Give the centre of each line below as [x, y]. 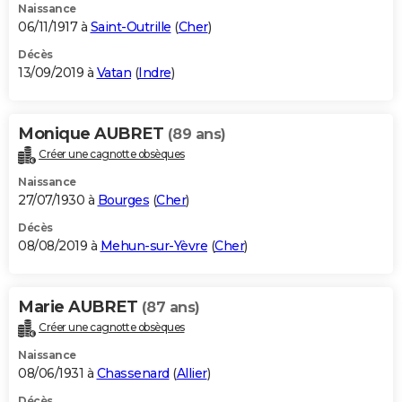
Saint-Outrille [131, 27]
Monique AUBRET [93, 134]
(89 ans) [197, 135]
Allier [192, 373]
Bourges [123, 200]
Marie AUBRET [80, 306]
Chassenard [133, 373]
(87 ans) [170, 307]
